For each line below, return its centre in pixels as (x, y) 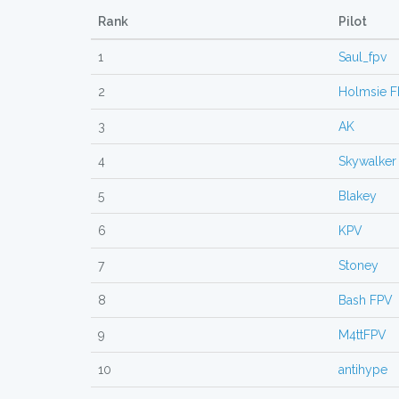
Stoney (358, 265)
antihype (363, 370)
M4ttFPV (362, 335)
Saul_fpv (362, 57)
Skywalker (367, 161)
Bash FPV (366, 300)
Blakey (358, 196)
